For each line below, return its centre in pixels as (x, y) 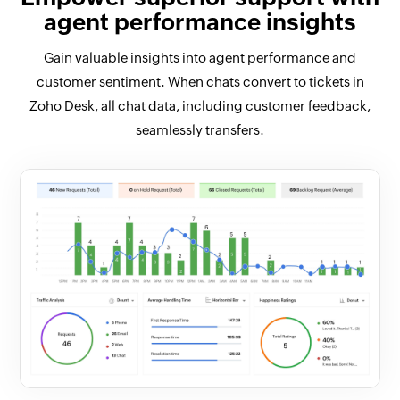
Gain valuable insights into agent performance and (200, 58)
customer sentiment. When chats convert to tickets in (200, 82)
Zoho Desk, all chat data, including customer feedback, (200, 106)
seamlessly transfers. (200, 130)
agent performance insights (200, 23)
